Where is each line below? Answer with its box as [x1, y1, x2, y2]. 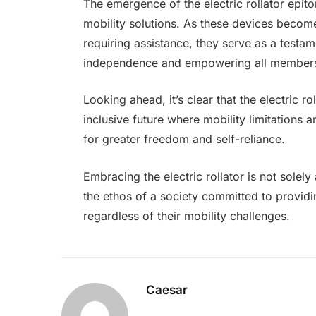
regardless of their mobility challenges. [83, 208, 290, 223]
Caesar [146, 282, 188, 297]
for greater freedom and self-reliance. [83, 132, 285, 147]
